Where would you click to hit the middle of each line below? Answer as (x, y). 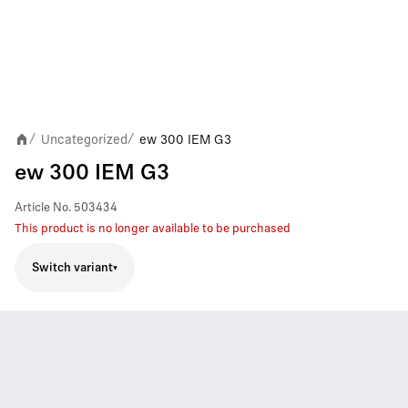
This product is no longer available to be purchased (153, 229)
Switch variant (72, 268)
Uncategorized (84, 139)
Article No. (43, 208)
